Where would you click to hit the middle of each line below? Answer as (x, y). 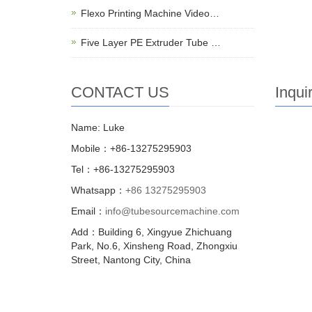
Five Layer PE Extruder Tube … (151, 43)
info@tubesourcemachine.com (172, 211)
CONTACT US (120, 93)
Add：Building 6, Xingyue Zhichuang (151, 232)
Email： (88, 211)
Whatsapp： (98, 190)
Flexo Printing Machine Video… (150, 14)
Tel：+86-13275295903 (123, 170)
